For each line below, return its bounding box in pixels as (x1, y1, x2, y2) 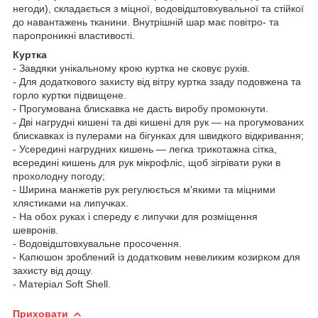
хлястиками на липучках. (13, 197, 128, 209)
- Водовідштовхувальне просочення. (13, 237, 182, 249)
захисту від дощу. (13, 264, 93, 276)
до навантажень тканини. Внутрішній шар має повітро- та (13, 16, 279, 28)
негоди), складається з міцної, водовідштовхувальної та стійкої (13, 2, 304, 14)
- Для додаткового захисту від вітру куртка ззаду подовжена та (13, 75, 301, 87)
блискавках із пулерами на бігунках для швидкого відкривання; (13, 129, 304, 141)
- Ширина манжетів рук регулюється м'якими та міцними (13, 183, 275, 195)
